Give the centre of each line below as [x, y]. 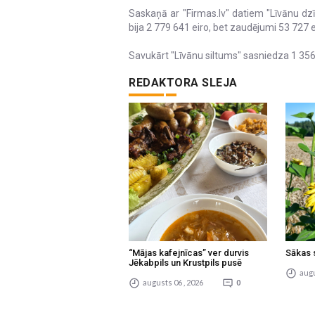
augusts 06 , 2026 [172, 282]
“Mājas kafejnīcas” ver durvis [189, 253]
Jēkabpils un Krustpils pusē [185, 263]
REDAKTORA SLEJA [183, 83]
